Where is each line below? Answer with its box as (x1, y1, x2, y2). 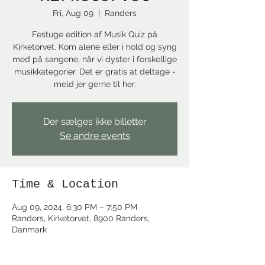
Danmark (12, 225, 47, 234)
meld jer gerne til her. (53, 79, 136, 89)
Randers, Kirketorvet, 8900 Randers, (12, 214, 150, 223)
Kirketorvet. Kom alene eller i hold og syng (12, 42, 177, 51)
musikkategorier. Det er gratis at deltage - (14, 67, 176, 76)
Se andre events (59, 130, 130, 141)
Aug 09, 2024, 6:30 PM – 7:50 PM (12, 202, 137, 212)
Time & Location (12, 177, 118, 191)
